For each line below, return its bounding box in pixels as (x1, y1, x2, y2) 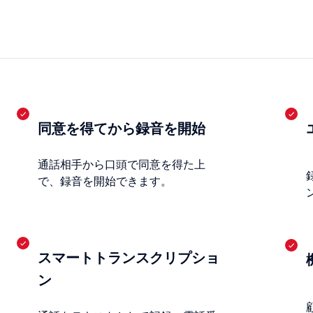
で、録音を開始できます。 (38, 175, 173, 188)
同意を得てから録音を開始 (38, 120, 206, 137)
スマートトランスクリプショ (38, 249, 220, 267)
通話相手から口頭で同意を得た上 (38, 158, 206, 171)
